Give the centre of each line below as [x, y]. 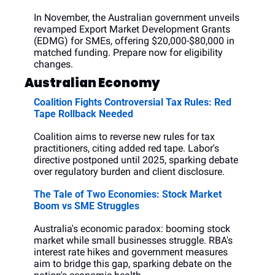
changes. [53, 64]
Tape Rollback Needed [83, 114]
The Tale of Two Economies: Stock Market [128, 195]
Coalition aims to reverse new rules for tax [124, 137]
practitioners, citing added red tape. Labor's [126, 149]
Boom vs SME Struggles [87, 206]
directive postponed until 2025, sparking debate [136, 160]
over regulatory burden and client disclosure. [129, 172]
